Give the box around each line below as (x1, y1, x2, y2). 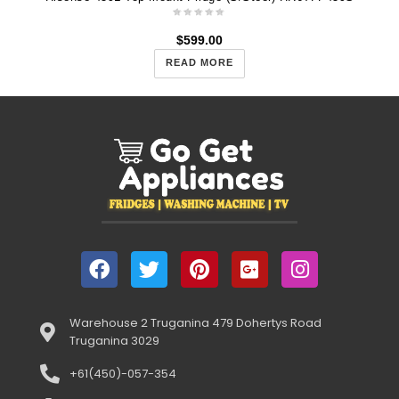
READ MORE (166, 57, 233, 69)
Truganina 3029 (69, 331, 159, 349)
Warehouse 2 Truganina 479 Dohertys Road (69, 313, 322, 331)
